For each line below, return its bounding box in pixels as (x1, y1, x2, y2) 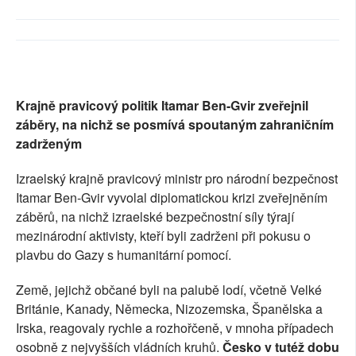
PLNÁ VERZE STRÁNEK (16, 85, 142, 101)
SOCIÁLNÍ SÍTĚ (16, 12, 97, 28)
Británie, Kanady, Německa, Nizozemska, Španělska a (16, 300, 323, 318)
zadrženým (16, 134, 82, 153)
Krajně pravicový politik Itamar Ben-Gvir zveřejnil (16, 96, 308, 114)
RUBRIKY (16, 48, 66, 64)
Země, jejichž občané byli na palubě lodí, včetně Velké (16, 281, 322, 299)
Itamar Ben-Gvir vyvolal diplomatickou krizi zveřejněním (16, 188, 327, 207)
